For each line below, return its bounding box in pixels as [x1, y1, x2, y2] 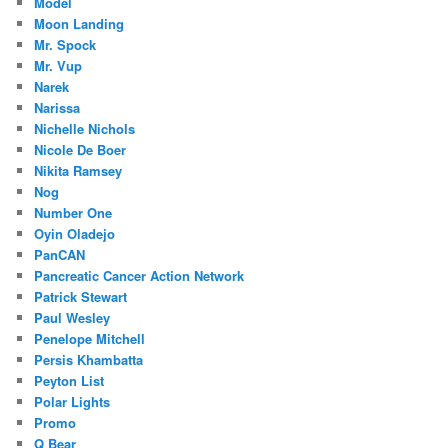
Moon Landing [34, 14, 125, 34]
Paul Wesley [34, 308, 111, 328]
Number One [34, 203, 113, 223]
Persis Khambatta [34, 350, 144, 370]
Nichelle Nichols [34, 119, 136, 139]
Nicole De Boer [34, 140, 127, 160]
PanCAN [34, 245, 86, 265]
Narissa [34, 98, 81, 118]
